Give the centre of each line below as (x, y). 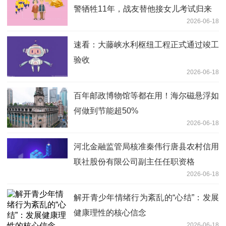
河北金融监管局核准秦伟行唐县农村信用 (146, 147)
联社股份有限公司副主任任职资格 (134, 162)
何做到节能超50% (106, 111)
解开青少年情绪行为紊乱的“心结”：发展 (146, 198)
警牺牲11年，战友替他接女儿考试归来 (143, 9)
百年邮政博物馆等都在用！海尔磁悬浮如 (146, 96)
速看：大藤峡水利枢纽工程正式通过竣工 (146, 45)
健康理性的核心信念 (110, 213)
